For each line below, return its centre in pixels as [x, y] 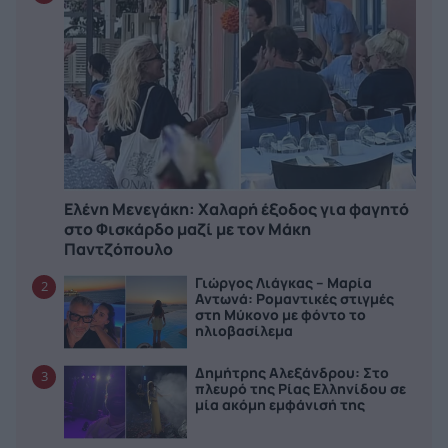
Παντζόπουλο [118, 249]
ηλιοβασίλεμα [244, 331]
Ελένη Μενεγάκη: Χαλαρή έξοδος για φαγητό [236, 209]
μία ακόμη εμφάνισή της [280, 405]
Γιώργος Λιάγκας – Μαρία [284, 283]
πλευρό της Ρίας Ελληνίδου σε [301, 389]
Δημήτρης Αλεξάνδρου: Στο [292, 373]
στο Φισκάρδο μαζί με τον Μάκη [187, 229]
